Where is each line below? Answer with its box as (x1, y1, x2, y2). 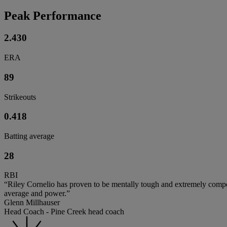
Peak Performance (4, 9, 101, 22)
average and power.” (4, 189, 70, 198)
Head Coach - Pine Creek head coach (4, 207, 124, 216)
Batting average (4, 132, 54, 141)
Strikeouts (4, 92, 36, 101)
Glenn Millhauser (4, 198, 60, 207)
